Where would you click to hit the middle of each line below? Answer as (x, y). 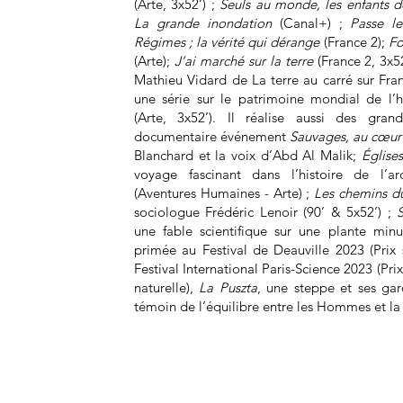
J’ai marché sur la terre (243, 61)
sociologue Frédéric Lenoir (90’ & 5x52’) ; (266, 212)
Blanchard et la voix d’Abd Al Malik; (248, 155)
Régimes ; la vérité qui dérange (227, 42)
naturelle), (167, 287)
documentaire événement (212, 136)
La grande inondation (203, 23)
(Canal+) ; (311, 23)
